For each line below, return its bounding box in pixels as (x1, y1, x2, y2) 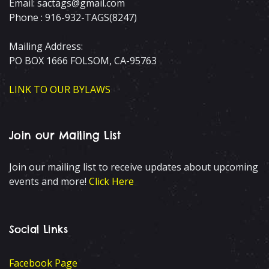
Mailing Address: (9, 39, 83, 53)
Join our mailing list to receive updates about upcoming (9, 160, 258, 174)
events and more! (9, 174, 89, 188)
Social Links (9, 222, 68, 236)
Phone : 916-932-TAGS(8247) (9, 10, 137, 24)
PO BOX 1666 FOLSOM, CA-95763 (9, 53, 157, 67)
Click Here (89, 174, 134, 188)
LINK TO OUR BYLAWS (9, 82, 110, 96)
